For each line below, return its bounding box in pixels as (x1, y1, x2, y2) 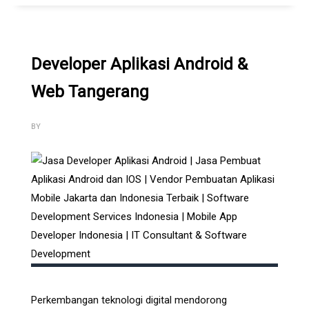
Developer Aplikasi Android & (31, 54, 248, 74)
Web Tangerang (31, 81, 149, 101)
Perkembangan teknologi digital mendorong (31, 293, 227, 306)
